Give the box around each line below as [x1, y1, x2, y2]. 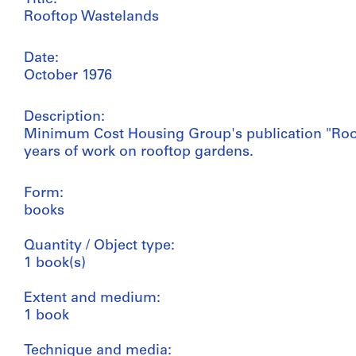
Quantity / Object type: [24, 238, 175, 253]
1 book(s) [24, 256, 86, 271]
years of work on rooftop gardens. [24, 145, 253, 160]
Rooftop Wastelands [24, 10, 159, 25]
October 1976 [24, 68, 112, 83]
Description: [24, 110, 105, 125]
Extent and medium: [24, 291, 161, 306]
